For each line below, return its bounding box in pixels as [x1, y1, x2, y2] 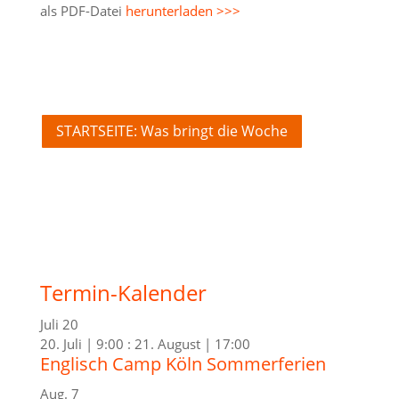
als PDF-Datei [39, 2, 126, 20]
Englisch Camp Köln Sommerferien [39, 351, 326, 376]
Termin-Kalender [39, 277, 207, 307]
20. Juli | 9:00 [39, 334, 124, 353]
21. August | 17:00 [134, 334, 250, 353]
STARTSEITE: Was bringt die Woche [55, 120, 288, 141]
